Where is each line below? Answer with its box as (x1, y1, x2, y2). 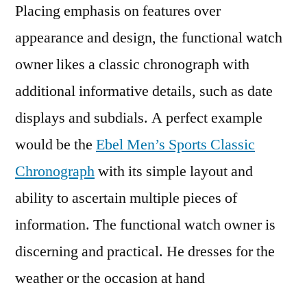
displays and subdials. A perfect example (15, 108, 262, 127)
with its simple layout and (95, 162, 253, 181)
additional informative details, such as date (15, 82, 273, 101)
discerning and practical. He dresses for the (15, 242, 275, 261)
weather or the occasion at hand (15, 269, 205, 288)
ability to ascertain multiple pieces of (15, 188, 237, 208)
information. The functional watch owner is (15, 215, 275, 234)
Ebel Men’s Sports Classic (96, 135, 255, 154)
